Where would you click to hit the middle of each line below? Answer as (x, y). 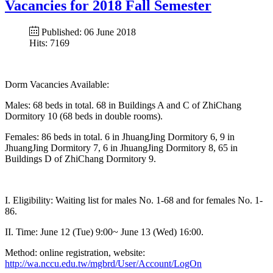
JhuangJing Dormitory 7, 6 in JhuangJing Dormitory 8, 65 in (121, 147)
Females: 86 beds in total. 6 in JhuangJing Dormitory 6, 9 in (120, 136)
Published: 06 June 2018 (87, 32)
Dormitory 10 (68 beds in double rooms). (84, 116)
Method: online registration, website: (75, 252)
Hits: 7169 (49, 43)
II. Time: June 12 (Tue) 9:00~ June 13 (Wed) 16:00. (104, 232)
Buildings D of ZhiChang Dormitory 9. (80, 158)
